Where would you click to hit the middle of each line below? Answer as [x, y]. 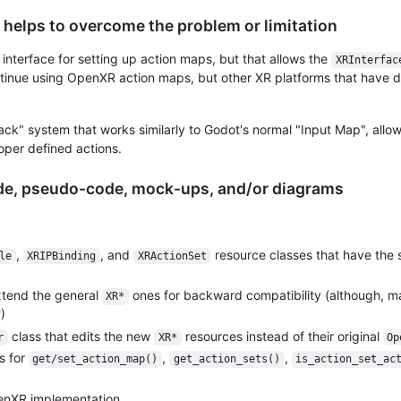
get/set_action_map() [95, 359]
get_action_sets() [226, 359]
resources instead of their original [282, 336]
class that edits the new [81, 336]
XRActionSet [172, 256]
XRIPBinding [62, 256]
